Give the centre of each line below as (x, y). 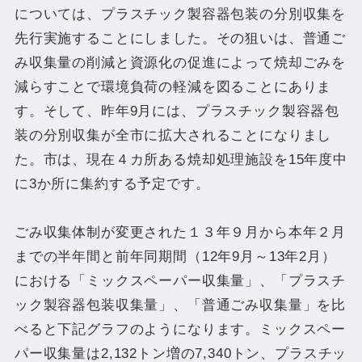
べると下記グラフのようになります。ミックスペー (180, 330)
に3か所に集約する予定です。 (112, 184)
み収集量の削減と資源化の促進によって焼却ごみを (180, 63)
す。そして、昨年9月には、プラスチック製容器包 (177, 112)
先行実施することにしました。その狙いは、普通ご (180, 39)
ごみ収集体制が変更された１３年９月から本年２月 (180, 233)
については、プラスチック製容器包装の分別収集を (180, 15)
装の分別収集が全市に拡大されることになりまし (173, 136)
